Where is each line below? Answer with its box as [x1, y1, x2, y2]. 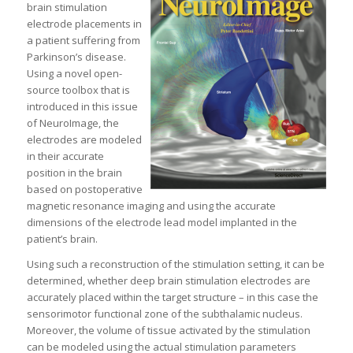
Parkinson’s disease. [26, 50, 126, 65]
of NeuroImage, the [26, 116, 119, 131]
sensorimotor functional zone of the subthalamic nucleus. [26, 307, 303, 321]
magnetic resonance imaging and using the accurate [26, 199, 276, 214]
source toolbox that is [26, 83, 130, 98]
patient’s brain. [26, 232, 100, 247]
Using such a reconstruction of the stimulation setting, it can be [26, 257, 325, 272]
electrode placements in [26, 17, 142, 32]
